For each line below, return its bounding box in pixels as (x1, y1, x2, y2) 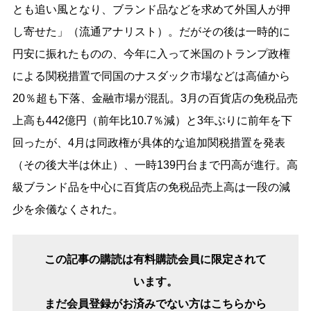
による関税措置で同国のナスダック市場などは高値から (12, 69, 290, 82)
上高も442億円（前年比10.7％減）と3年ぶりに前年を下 (12, 114, 292, 126)
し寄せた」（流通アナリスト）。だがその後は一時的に (12, 25, 290, 37)
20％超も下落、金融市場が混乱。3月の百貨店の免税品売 (12, 92, 298, 104)
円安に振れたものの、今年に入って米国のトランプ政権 (12, 47, 290, 60)
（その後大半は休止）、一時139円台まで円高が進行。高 (12, 158, 298, 171)
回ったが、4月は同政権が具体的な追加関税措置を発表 (12, 136, 285, 149)
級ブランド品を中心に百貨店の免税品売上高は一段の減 (12, 180, 290, 193)
